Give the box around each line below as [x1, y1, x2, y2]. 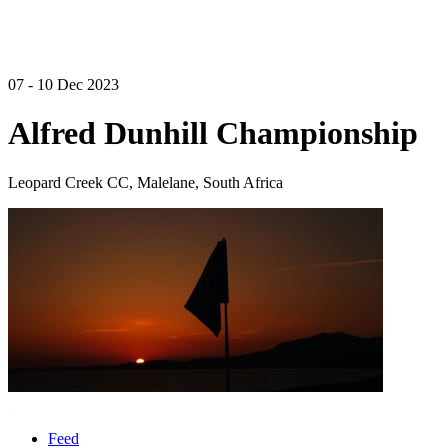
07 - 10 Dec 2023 [8, 76, 119, 93]
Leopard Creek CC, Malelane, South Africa [8, 173, 283, 191]
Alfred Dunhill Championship [8, 115, 418, 152]
